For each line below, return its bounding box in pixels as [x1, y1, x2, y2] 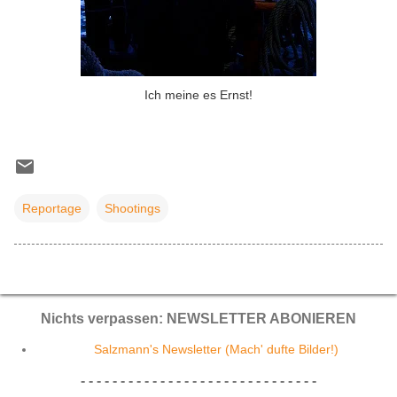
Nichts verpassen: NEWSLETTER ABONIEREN [41, 311, 356, 327]
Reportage [22, 201, 82, 215]
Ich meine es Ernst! [144, 88, 253, 102]
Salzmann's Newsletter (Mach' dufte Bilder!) [94, 342, 339, 357]
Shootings [105, 201, 160, 215]
